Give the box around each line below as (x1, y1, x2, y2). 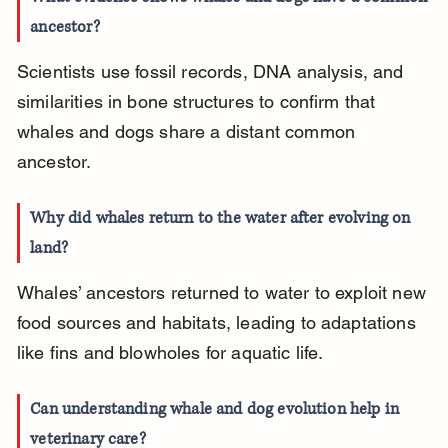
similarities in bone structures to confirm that (16, 91, 381, 113)
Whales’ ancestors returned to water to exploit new (16, 282, 432, 304)
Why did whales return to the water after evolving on (30, 207, 415, 230)
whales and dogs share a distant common (16, 121, 361, 143)
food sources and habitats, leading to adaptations (16, 312, 421, 334)
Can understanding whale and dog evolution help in (30, 398, 404, 421)
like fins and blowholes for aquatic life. (16, 342, 324, 364)
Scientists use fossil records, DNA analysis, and (16, 61, 409, 83)
